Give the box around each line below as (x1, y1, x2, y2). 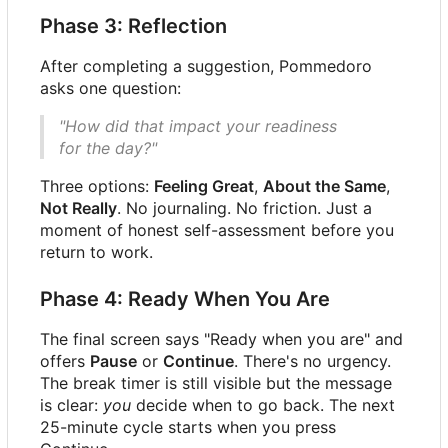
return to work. (40, 241, 153, 262)
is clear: (40, 394, 103, 415)
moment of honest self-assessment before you (40, 219, 394, 240)
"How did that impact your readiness (59, 115, 337, 136)
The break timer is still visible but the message (40, 372, 392, 393)
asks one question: (40, 77, 181, 98)
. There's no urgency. (234, 350, 391, 371)
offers (40, 350, 90, 371)
